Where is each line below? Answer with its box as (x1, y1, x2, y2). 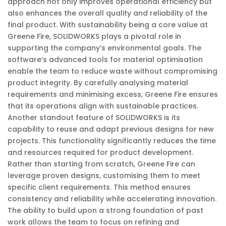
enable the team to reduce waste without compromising (8, 66, 217, 76)
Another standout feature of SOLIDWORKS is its (8, 112, 180, 123)
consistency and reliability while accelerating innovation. (8, 194, 216, 204)
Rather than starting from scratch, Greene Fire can (8, 159, 195, 169)
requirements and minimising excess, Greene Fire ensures (8, 89, 218, 99)
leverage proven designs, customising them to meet (8, 171, 200, 181)
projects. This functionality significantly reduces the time (8, 136, 216, 146)
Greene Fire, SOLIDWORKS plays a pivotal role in (8, 31, 181, 41)
